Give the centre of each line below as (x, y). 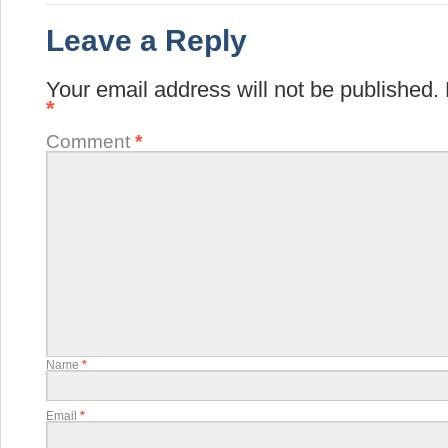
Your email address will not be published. (242, 89)
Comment (90, 140)
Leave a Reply (146, 40)
